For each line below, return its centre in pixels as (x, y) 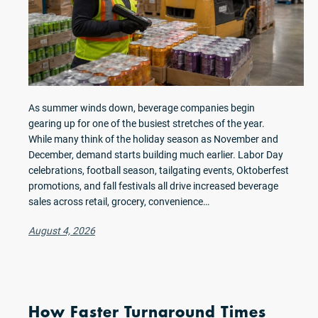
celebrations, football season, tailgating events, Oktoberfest (159, 170)
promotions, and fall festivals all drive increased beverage (153, 186)
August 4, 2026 (62, 231)
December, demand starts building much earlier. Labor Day (156, 155)
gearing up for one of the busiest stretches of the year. (147, 124)
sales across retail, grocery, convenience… (119, 202)
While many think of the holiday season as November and (153, 139)
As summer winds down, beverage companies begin (142, 108)
